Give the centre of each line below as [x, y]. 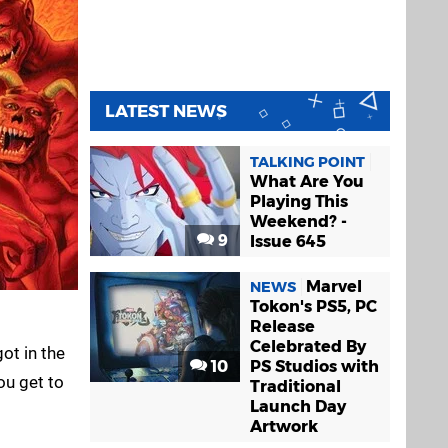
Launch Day [298, 406]
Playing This [299, 201]
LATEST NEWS [166, 111]
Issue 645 [288, 241]
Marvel [334, 286]
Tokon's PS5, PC [313, 306]
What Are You [307, 181]
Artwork [284, 426]
